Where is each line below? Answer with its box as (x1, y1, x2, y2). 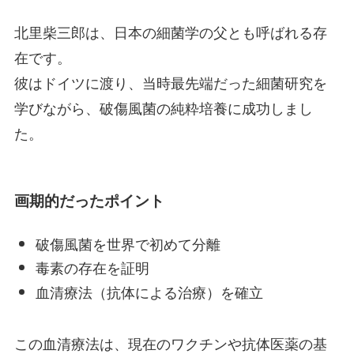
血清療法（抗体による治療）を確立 (35, 281, 263, 302)
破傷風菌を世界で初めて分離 (35, 232, 220, 254)
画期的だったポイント (13, 189, 164, 211)
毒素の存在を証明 (35, 257, 149, 278)
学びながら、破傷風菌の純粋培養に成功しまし (13, 97, 313, 119)
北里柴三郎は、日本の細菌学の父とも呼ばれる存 (13, 21, 327, 43)
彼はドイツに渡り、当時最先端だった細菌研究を (13, 72, 327, 93)
